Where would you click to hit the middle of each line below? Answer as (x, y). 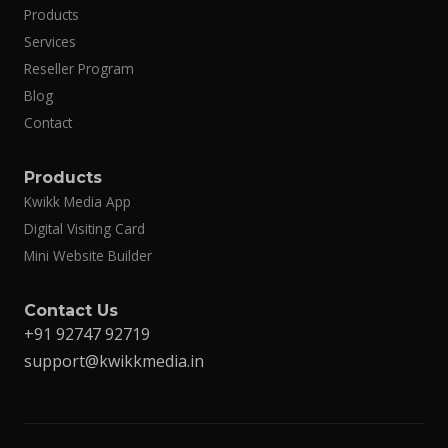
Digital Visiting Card (84, 229)
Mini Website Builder (88, 256)
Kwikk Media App (77, 202)
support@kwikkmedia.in (114, 361)
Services (50, 42)
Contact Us (71, 311)
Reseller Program (79, 69)
